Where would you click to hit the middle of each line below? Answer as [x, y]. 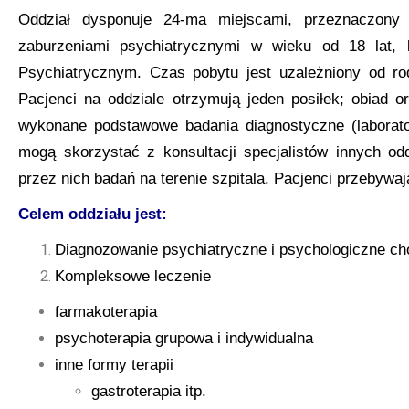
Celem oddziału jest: [93, 214]
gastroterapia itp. [149, 391]
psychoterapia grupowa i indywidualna [184, 338]
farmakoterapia [106, 312]
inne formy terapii [114, 365]
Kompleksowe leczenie [133, 276]
